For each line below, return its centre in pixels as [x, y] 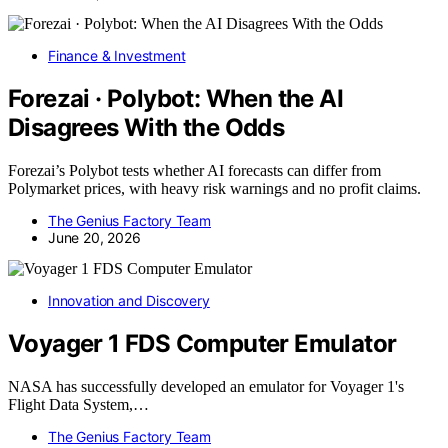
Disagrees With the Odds [146, 128]
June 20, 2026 [94, 238]
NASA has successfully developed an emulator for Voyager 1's [206, 387]
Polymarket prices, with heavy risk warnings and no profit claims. [214, 189]
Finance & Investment [117, 56]
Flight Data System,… [78, 405]
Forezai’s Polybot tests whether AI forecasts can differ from [194, 171]
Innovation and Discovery [129, 301]
